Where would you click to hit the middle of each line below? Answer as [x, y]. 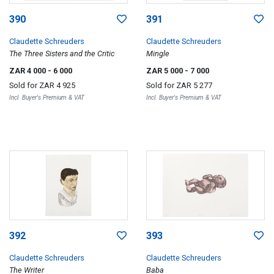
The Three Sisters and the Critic [62, 54]
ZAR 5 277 [194, 85]
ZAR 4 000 [28, 71]
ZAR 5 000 [165, 71]
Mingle [158, 54]
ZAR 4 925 [57, 85]
